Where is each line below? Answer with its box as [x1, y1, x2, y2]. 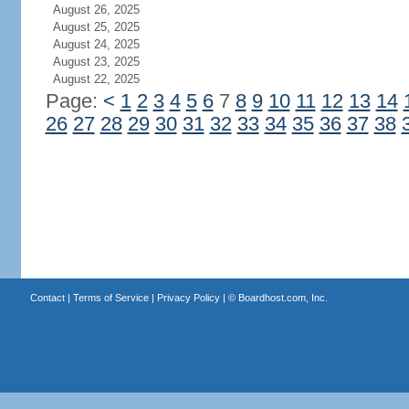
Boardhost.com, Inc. [237, 292, 328, 303]
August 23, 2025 [52, 55, 140, 68]
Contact [29, 292, 65, 303]
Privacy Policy [156, 292, 220, 303]
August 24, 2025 [52, 37, 140, 51]
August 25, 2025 [52, 20, 140, 34]
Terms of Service [72, 292, 149, 303]
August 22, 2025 [52, 72, 140, 86]
